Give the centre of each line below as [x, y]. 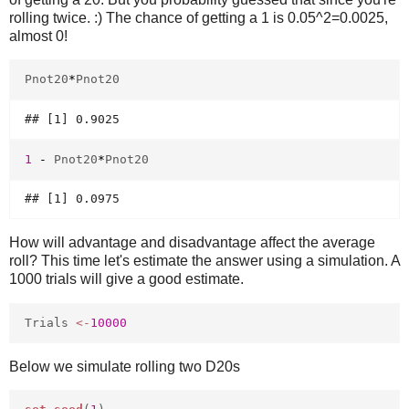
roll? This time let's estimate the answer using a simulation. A [204, 261]
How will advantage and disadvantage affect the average [192, 243]
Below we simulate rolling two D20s [125, 366]
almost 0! [38, 36]
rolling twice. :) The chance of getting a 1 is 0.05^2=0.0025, [199, 17]
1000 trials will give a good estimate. [126, 279]
